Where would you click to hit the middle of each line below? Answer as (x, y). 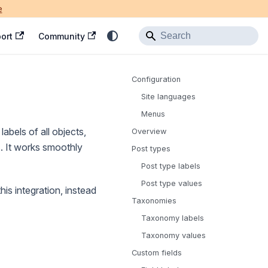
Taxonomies (154, 201)
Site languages (168, 97)
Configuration (156, 79)
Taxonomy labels (173, 218)
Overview (149, 131)
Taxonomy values (173, 235)
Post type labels (171, 166)
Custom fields (157, 253)
